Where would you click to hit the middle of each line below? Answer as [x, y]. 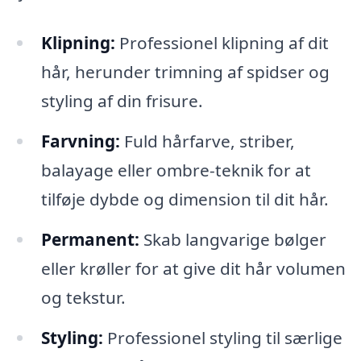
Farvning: [80, 141]
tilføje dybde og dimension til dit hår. [185, 199]
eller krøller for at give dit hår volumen [193, 268]
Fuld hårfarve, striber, [207, 141]
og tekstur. [83, 297]
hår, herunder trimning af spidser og [185, 72]
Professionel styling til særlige [222, 337]
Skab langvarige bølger [232, 239]
